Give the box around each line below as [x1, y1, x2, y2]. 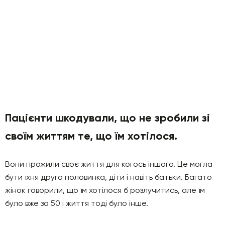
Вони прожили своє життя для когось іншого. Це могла [5, 159, 212, 169]
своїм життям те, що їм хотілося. [5, 129, 177, 143]
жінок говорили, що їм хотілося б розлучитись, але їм [5, 185, 205, 195]
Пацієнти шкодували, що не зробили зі [5, 110, 210, 125]
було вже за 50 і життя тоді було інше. [5, 198, 148, 208]
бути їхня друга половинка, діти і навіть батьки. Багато [5, 172, 212, 182]
